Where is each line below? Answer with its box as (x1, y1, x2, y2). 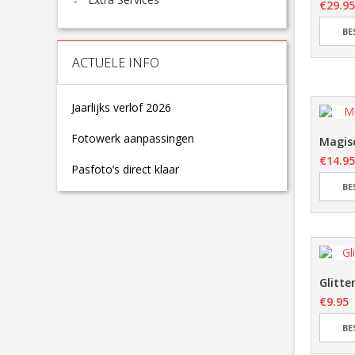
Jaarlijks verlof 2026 (71, 100, 171, 116)
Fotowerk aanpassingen (71, 131, 194, 147)
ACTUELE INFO (72, 54, 159, 72)
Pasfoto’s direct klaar (71, 162, 179, 177)
